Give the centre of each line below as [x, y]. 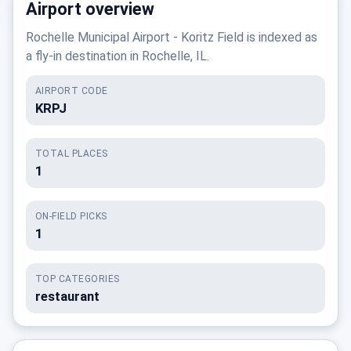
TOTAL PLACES [72, 154]
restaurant [67, 296]
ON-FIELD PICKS [71, 216]
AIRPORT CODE [72, 91]
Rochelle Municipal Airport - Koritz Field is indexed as [172, 37]
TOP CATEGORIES [78, 279]
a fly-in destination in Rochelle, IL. [118, 56]
